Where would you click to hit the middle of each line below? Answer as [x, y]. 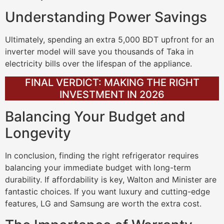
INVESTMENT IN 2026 [112, 95]
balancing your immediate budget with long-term [98, 168]
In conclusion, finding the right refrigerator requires [102, 156]
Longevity [38, 133]
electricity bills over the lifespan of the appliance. [98, 63]
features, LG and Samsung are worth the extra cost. [103, 204]
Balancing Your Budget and [95, 117]
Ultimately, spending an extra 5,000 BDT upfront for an [109, 39]
